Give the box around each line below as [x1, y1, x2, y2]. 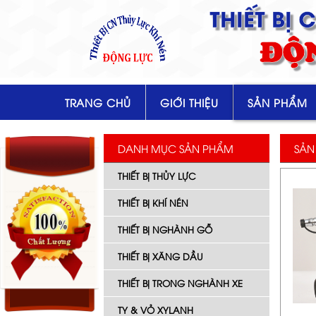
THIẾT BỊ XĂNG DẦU [118, 250, 203, 262]
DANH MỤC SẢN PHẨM [118, 141, 233, 155]
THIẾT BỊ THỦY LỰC [118, 169, 196, 182]
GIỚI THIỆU [160, 95, 219, 109]
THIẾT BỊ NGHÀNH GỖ [118, 223, 212, 236]
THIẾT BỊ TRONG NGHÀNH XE [118, 276, 243, 289]
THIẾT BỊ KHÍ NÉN [118, 196, 188, 209]
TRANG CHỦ [65, 95, 131, 109]
